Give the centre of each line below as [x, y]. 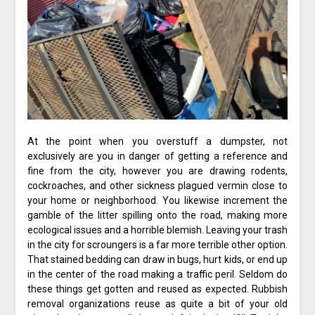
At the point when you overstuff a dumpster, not [157, 142]
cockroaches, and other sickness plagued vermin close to [157, 186]
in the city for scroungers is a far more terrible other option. [157, 245]
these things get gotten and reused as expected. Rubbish [157, 289]
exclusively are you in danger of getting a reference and [157, 156]
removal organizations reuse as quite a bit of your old [157, 304]
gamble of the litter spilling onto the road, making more [157, 216]
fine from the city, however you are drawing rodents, [157, 171]
